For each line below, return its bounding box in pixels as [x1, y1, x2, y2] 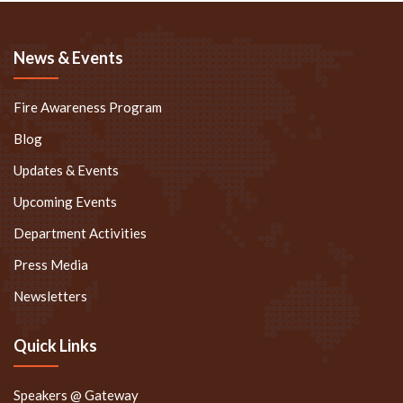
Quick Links [13, 313, 97, 334]
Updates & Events [13, 139, 119, 157]
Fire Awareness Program [13, 76, 162, 94]
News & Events [13, 25, 123, 46]
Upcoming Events [13, 171, 117, 188]
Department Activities [13, 202, 147, 219]
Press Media [13, 234, 88, 251]
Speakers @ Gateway [13, 364, 139, 381]
